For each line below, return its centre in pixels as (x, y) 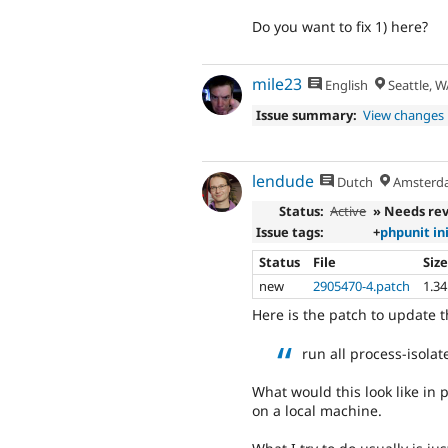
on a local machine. (317, 410)
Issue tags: (289, 232)
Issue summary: (306, 114)
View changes (404, 114)
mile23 (277, 84)
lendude (283, 180)
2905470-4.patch (362, 285)
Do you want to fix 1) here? (340, 26)
